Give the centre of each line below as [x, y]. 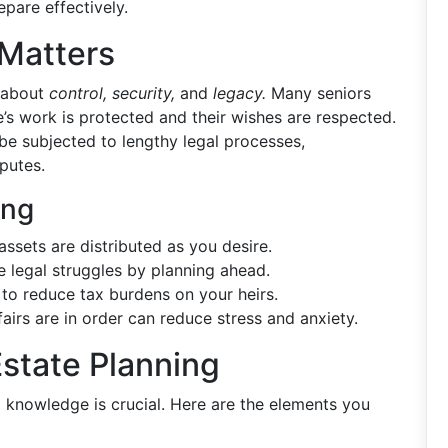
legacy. [239, 93]
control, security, [112, 93]
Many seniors [318, 93]
